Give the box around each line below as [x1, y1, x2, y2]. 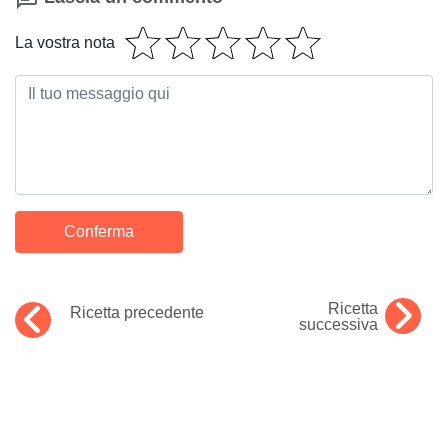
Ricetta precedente [70, 303, 204, 321]
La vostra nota [15, 33, 115, 51]
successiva [299, 315, 378, 333]
